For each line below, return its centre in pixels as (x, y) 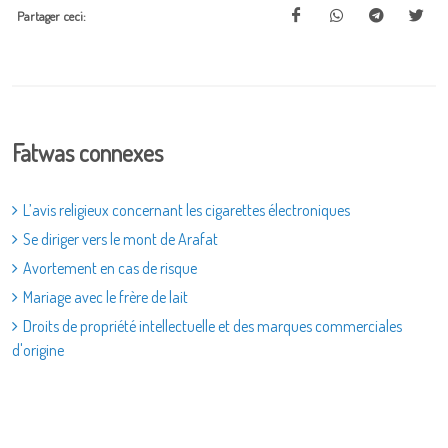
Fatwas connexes (87, 152)
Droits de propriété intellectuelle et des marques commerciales (212, 326)
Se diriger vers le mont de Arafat (120, 239)
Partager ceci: (51, 16)
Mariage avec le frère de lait (105, 297)
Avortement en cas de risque (110, 268)
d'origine (38, 350)
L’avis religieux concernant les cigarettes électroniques (186, 210)
